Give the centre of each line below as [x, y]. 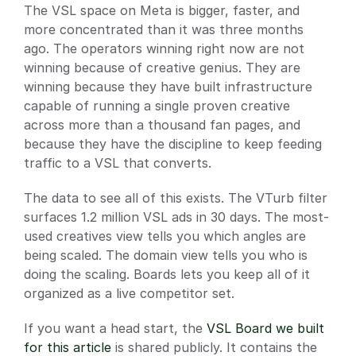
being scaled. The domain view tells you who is [166, 255]
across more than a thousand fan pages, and [162, 124]
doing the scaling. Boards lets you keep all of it [167, 274]
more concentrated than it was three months [164, 29]
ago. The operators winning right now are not [164, 48]
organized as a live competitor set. [129, 293]
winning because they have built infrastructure [168, 86]
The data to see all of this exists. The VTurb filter [176, 197]
